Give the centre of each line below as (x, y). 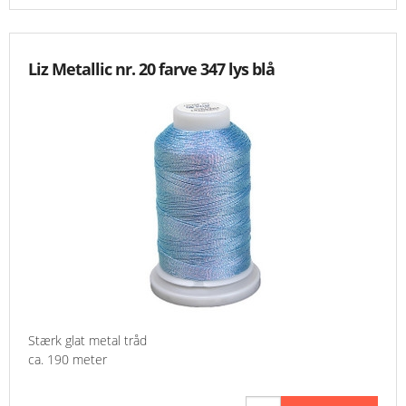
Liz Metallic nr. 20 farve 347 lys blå (151, 69)
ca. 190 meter (68, 360)
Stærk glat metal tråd (87, 341)
